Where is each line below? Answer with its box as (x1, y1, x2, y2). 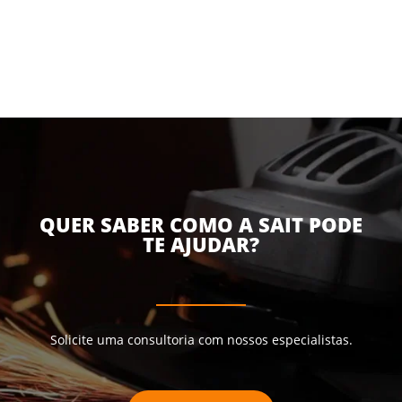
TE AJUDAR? (143, 230, 259, 258)
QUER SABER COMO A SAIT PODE (39, 210, 363, 239)
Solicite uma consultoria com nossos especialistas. (49, 330, 353, 348)
